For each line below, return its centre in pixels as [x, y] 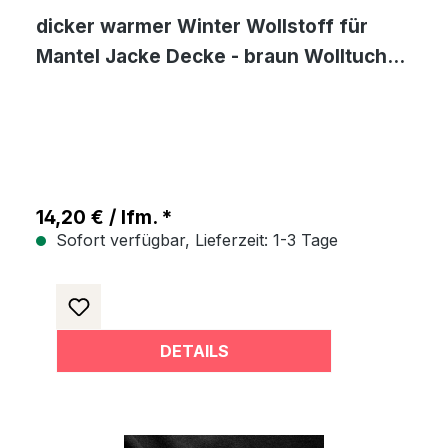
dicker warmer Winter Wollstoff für [202, 26]
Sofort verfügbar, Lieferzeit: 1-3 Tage [194, 240]
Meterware [87, 86]
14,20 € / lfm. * [104, 217]
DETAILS [194, 351]
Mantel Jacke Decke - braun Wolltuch [211, 56]
